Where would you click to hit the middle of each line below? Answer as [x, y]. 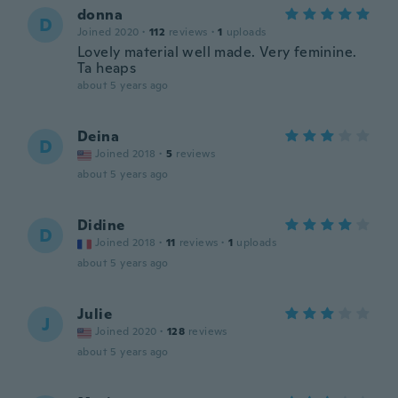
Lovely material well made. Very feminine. [217, 52]
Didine [101, 225]
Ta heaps [107, 68]
